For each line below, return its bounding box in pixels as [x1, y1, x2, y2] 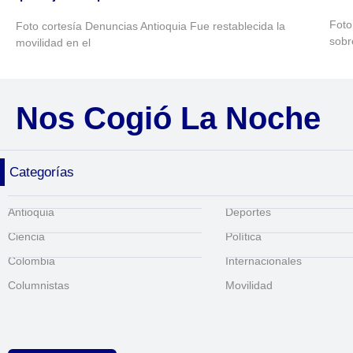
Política [225, 229, 262, 243]
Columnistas [8, 278, 69, 292]
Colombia [8, 254, 55, 267]
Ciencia [8, 229, 45, 243]
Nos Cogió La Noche [16, 100, 321, 136]
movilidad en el [16, 36, 91, 50]
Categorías [9, 164, 74, 180]
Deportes [225, 205, 272, 218]
